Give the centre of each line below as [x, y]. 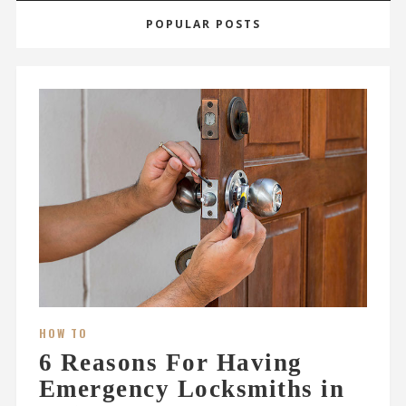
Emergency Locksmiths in [192, 389]
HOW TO [63, 333]
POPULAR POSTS [203, 24]
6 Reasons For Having [170, 363]
